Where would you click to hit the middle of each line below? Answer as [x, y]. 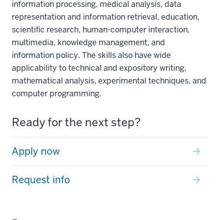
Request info [41, 179]
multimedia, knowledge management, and [88, 42]
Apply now [36, 151]
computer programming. [56, 93]
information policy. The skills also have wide [91, 55]
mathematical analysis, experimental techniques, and [109, 81]
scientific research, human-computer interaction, [101, 29]
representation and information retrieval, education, [106, 17]
